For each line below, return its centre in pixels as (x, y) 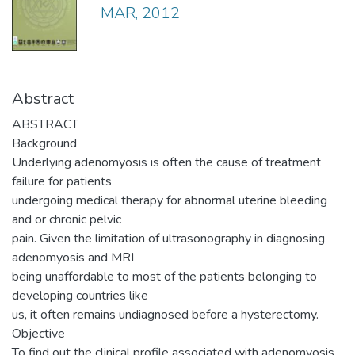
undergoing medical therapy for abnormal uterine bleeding (170, 200)
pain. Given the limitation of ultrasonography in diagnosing (168, 238)
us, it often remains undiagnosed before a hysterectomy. (165, 314)
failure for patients (62, 181)
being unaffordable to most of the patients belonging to (164, 276)
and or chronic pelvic (67, 219)
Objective (38, 333)
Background (44, 143)
